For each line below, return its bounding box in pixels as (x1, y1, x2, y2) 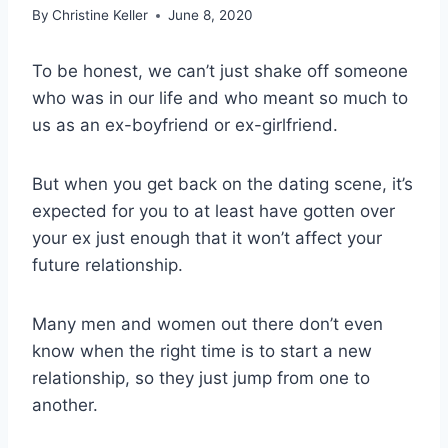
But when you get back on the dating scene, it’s (32, 174, 413, 195)
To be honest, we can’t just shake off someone (32, 61, 408, 82)
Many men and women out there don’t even (32, 314, 383, 335)
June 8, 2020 (168, 7, 254, 24)
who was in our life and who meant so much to (32, 88, 408, 109)
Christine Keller (52, 7, 149, 24)
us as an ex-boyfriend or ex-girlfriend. (32, 115, 338, 136)
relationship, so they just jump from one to (32, 368, 370, 389)
